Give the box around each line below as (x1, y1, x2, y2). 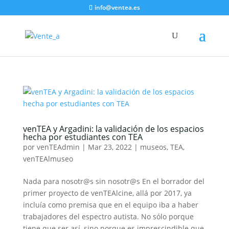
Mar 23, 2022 (87, 142, 132, 152)
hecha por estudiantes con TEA (22, 131, 143, 143)
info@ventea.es (94, 3, 140, 12)
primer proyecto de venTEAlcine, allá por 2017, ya (22, 188, 192, 198)
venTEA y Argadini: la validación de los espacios (22, 123, 204, 134)
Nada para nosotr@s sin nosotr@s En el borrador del (22, 176, 204, 186)
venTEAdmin (36, 142, 80, 152)
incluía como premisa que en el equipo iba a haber (22, 200, 198, 210)
